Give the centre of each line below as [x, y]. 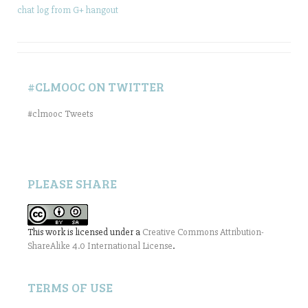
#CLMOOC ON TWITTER [96, 87]
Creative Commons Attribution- [203, 232]
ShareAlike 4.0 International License [100, 246]
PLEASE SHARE [72, 184]
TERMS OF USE [70, 287]
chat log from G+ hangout [68, 10]
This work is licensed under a [85, 232]
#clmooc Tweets [60, 114]
